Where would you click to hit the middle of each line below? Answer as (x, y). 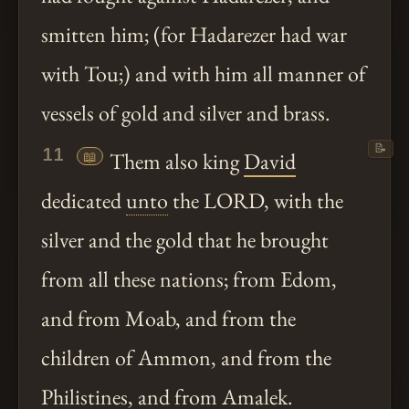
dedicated (84, 201)
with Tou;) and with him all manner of (204, 74)
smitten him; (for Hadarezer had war (194, 35)
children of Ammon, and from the (186, 358)
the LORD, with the (256, 201)
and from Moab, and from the (168, 319)
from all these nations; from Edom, (189, 279)
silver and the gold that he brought (185, 240)
